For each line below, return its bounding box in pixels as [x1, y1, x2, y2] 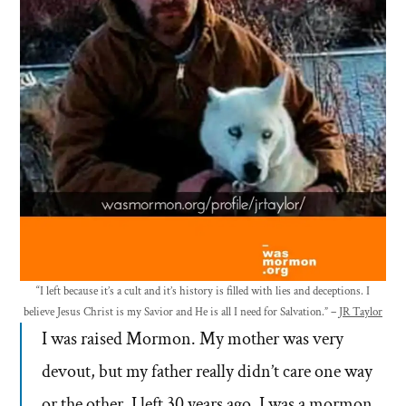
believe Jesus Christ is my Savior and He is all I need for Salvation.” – [24, 304, 339, 321]
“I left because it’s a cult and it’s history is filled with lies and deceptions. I [36, 284, 370, 300]
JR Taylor [339, 304, 382, 321]
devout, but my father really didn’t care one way [42, 360, 372, 384]
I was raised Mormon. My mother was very [42, 327, 343, 352]
